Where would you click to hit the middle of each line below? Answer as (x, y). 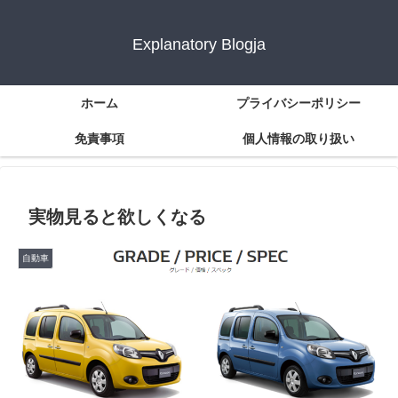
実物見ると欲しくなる (117, 217)
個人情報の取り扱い (298, 139)
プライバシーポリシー (298, 103)
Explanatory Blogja (199, 45)
